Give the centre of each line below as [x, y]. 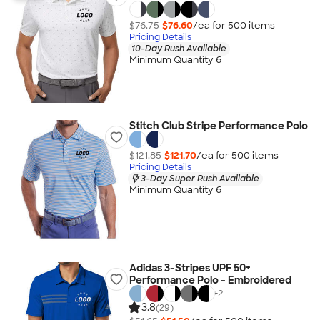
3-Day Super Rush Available [200, 178]
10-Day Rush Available [179, 48]
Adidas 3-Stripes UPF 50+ [190, 268]
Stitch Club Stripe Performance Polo [218, 126]
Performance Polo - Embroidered [210, 280]
